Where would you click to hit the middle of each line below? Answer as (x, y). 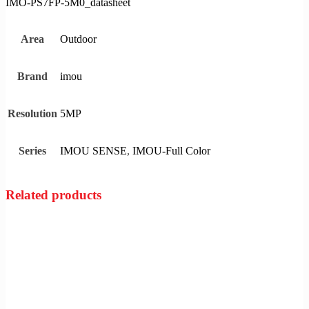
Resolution (32, 114)
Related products (53, 195)
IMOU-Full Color (171, 150)
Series (32, 151)
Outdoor (78, 39)
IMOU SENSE (93, 150)
